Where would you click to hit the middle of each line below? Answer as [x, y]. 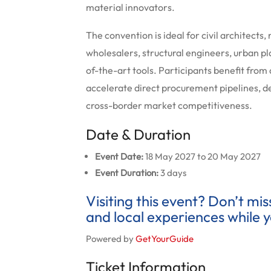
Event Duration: [127, 173]
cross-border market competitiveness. [169, 105]
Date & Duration [138, 134]
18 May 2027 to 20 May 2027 [202, 156]
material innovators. [130, 7]
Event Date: [119, 156]
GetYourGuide [165, 239]
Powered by [111, 239]
